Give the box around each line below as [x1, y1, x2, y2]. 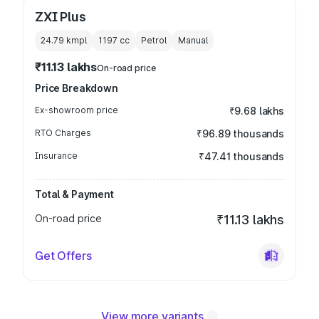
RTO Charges [35, 127, 91, 138]
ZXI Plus [35, 9, 86, 24]
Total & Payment [35, 188, 114, 200]
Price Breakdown [35, 82, 118, 94]
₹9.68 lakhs [229, 105, 284, 117]
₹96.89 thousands [197, 127, 284, 140]
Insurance [35, 150, 78, 161]
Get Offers [35, 249, 92, 263]
